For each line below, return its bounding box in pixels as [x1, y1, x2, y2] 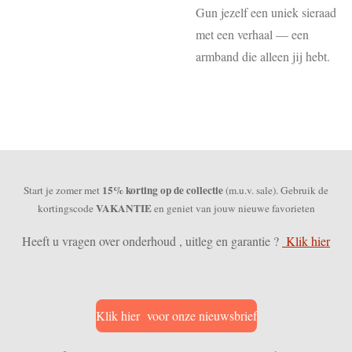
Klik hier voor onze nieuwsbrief [95, 307, 257, 324]
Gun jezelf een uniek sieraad [196, 4, 336, 20]
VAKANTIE [95, 200, 152, 216]
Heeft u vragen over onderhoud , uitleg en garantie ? [22, 232, 282, 249]
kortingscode [37, 200, 96, 215]
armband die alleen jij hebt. [196, 48, 330, 64]
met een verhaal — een [196, 26, 309, 42]
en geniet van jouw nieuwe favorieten [151, 200, 315, 215]
